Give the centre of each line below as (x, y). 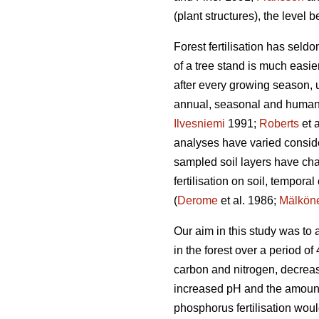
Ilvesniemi (199, 124)
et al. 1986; (249, 201)
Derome (198, 201)
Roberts (279, 124)
